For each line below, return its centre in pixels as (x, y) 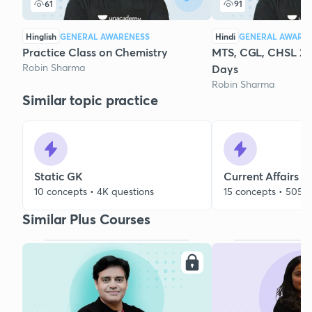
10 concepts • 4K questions (94, 192)
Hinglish (41, 37)
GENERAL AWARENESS (105, 37)
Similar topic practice (90, 100)
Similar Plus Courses (86, 219)
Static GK (59, 176)
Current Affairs (261, 176)
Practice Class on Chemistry (95, 52)
